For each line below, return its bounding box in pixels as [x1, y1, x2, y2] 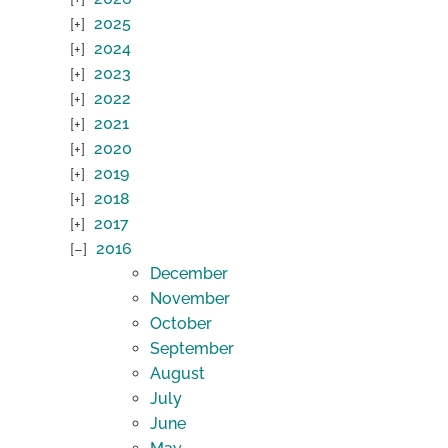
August [150, 364, 205, 384]
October [150, 314, 212, 334]
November [150, 289, 230, 309]
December [150, 264, 228, 284]
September [150, 339, 234, 359]
